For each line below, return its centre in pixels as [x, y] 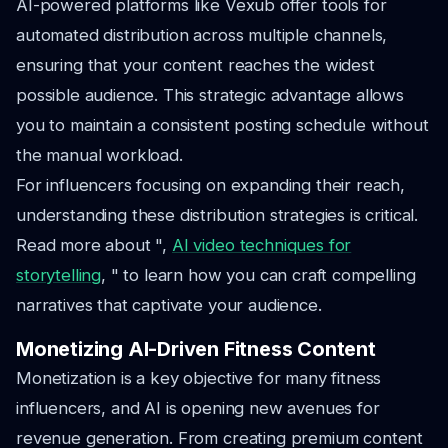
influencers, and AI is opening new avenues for [198, 408]
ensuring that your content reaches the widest [195, 65]
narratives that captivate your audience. [169, 305]
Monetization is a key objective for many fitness [199, 378]
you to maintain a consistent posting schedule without [222, 125]
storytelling [59, 275]
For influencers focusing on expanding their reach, [210, 185]
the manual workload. [99, 155]
